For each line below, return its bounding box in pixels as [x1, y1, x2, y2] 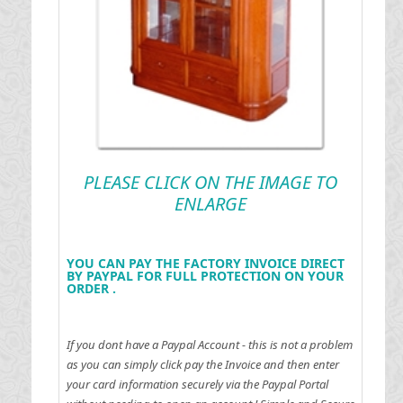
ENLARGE [174, 191, 246, 216]
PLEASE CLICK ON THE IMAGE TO [83, 169, 337, 194]
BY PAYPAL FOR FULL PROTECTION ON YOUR [66, 266, 344, 284]
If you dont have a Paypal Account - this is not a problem [66, 336, 353, 353]
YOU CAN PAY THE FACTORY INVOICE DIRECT [66, 254, 345, 272]
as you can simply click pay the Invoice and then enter [66, 355, 339, 372]
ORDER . [66, 279, 116, 297]
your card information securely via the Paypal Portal [66, 375, 328, 392]
